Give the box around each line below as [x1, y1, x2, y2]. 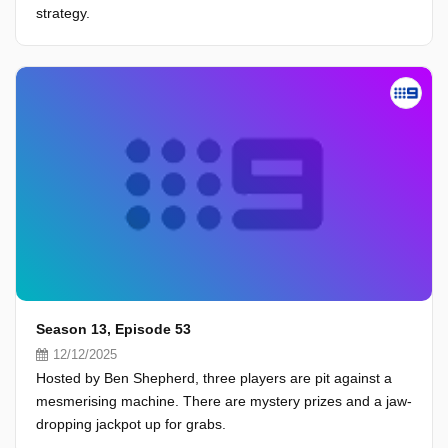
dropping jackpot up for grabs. [36, 416, 226, 432]
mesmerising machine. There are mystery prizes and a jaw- [36, 393, 412, 409]
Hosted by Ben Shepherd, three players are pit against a [36, 370, 392, 386]
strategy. [36, 5, 90, 21]
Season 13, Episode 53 [36, 321, 191, 337]
